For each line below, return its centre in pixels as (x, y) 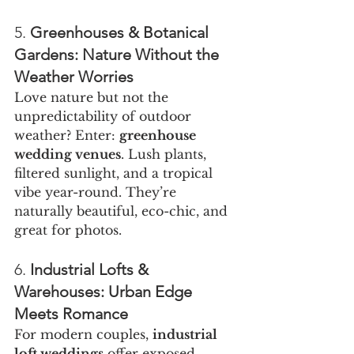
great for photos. (68, 230)
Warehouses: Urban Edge (105, 292)
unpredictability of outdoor (105, 117)
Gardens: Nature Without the (119, 55)
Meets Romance (71, 314)
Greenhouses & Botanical (121, 33)
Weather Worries (74, 77)
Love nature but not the (93, 98)
